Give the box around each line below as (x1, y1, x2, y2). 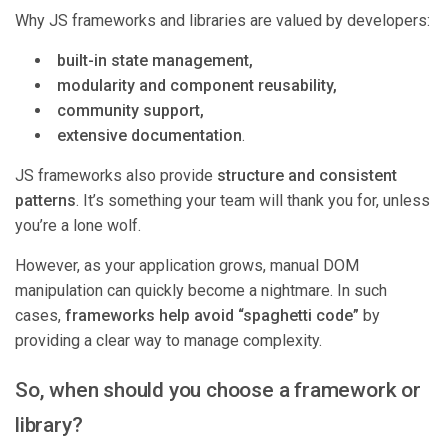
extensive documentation (57, 126, 242, 146)
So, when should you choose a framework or (15, 378, 421, 403)
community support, (57, 101, 204, 121)
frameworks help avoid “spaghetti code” (65, 306, 359, 326)
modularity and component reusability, (57, 76, 337, 96)
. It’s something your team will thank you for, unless (76, 191, 430, 211)
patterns (15, 191, 76, 211)
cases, (15, 306, 65, 326)
